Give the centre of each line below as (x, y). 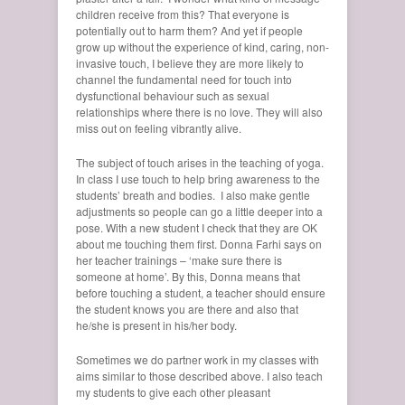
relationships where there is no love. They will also (199, 111)
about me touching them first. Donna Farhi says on (199, 243)
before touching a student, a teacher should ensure (201, 292)
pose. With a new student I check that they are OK (197, 227)
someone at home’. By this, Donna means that (188, 276)
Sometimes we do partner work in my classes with (198, 359)
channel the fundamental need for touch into (184, 79)
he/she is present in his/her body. (156, 325)
